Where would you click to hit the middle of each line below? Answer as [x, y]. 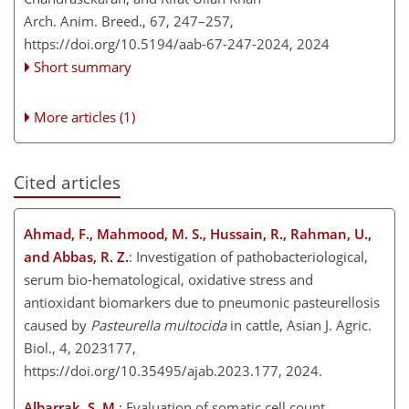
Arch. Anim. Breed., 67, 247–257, [129, 21]
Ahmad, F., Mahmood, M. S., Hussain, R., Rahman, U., [198, 233]
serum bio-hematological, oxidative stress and [168, 279]
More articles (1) [85, 116]
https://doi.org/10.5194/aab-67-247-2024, [158, 43]
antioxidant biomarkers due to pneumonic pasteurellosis [202, 302]
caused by [57, 325]
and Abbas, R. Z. [76, 256]
